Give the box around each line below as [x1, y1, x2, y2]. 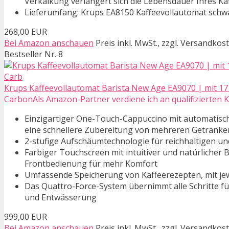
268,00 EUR [4, 26, 47, 38]
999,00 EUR [4, 211, 47, 223]
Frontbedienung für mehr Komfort [25, 158, 157, 170]
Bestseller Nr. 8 [4, 49, 63, 60]
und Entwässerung [25, 192, 97, 203]
